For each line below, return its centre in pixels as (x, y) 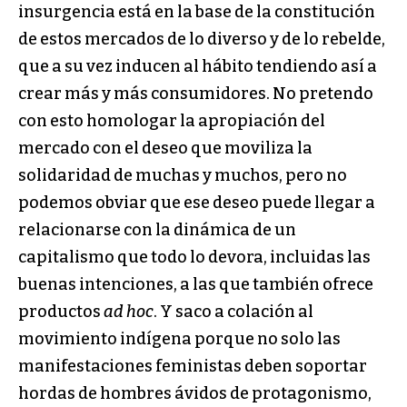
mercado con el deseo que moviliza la (165, 149)
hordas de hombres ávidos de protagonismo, (195, 394)
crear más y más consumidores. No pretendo (196, 94)
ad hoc (129, 312)
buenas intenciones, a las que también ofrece (196, 285)
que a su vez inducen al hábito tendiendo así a (198, 67)
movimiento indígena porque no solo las (179, 339)
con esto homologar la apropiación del (172, 121)
